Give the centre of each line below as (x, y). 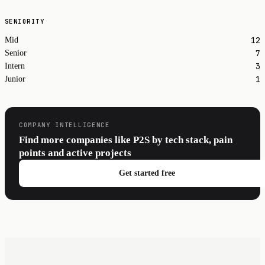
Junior (15, 79)
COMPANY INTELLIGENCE (64, 125)
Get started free (147, 173)
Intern (15, 66)
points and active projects (75, 153)
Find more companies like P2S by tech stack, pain (126, 140)
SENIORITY (25, 22)
